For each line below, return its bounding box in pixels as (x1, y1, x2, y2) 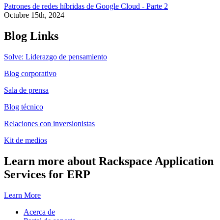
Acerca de (24, 208, 55, 217)
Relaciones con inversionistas (4, 119, 95, 128)
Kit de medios (4, 136, 47, 145)
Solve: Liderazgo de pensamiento (4, 53, 107, 61)
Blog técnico (4, 103, 43, 111)
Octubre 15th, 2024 (4, 11, 64, 20)
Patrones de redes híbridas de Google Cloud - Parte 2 (4, 2, 168, 11)
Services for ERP (4, 168, 90, 181)
